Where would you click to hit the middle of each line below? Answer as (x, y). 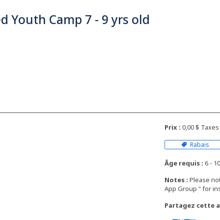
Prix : (173, 127)
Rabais (200, 145)
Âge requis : (184, 163)
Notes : (177, 180)
